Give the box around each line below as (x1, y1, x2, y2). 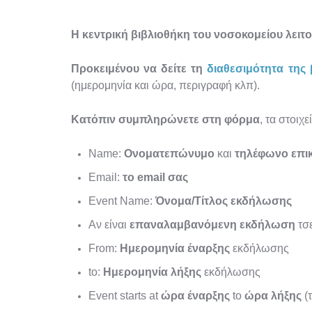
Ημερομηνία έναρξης (120, 242, 230, 254)
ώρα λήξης (244, 290, 302, 302)
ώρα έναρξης (161, 290, 230, 302)
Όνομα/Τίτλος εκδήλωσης (155, 195, 292, 207)
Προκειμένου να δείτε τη (71, 63, 208, 75)
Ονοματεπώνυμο (124, 148, 217, 159)
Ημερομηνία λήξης (103, 266, 201, 278)
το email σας (123, 171, 188, 183)
